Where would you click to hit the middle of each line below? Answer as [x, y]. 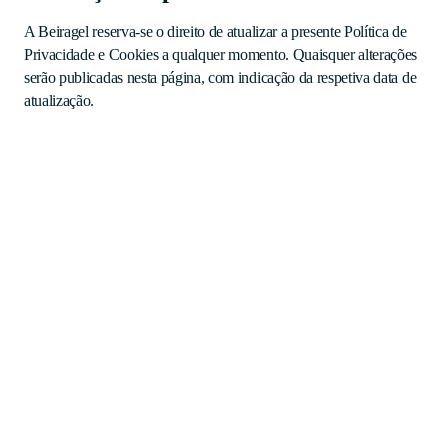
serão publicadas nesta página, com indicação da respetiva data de [220, 77]
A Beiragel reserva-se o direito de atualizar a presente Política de [215, 31]
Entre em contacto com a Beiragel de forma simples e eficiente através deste [223, 432]
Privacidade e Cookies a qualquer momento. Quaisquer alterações [221, 54]
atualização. [59, 100]
